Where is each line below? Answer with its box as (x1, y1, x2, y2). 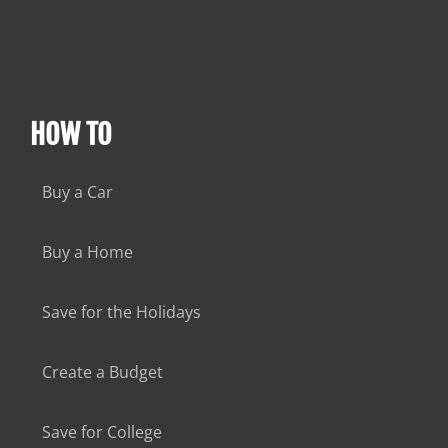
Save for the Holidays (41, 300, 201, 323)
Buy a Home (41, 240, 133, 263)
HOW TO (29, 116, 112, 152)
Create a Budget (41, 360, 163, 383)
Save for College (41, 420, 162, 443)
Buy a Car (41, 180, 113, 203)
